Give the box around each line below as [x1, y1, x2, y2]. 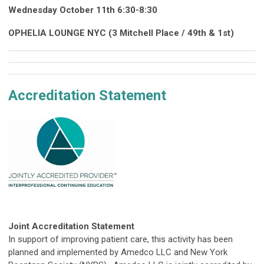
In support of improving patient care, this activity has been [8, 234, 233, 245]
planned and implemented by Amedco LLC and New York [8, 247, 227, 258]
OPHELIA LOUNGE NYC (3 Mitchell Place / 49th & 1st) [8, 28, 234, 39]
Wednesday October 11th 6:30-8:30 [8, 5, 157, 16]
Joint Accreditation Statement [8, 221, 134, 232]
